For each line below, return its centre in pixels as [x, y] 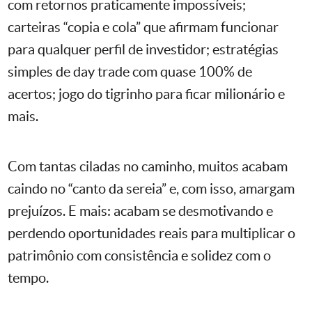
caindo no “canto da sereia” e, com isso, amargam [151, 189]
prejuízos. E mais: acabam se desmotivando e [140, 211]
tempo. [28, 278]
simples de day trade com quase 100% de [130, 72]
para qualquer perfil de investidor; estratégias [143, 50]
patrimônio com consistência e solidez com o [139, 256]
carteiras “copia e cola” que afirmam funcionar [143, 28]
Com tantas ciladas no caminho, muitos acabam [148, 167]
